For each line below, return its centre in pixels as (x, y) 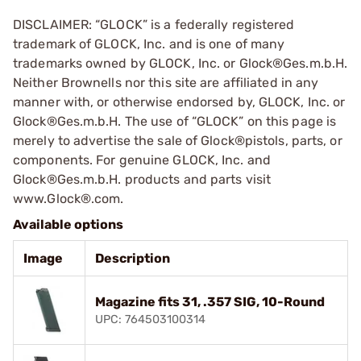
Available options (68, 224)
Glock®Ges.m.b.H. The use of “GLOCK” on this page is (175, 121)
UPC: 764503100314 (150, 320)
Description (133, 258)
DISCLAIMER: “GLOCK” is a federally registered (154, 25)
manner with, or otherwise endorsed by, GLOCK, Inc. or (179, 102)
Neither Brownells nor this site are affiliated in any (166, 83)
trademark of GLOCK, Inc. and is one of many (149, 44)
